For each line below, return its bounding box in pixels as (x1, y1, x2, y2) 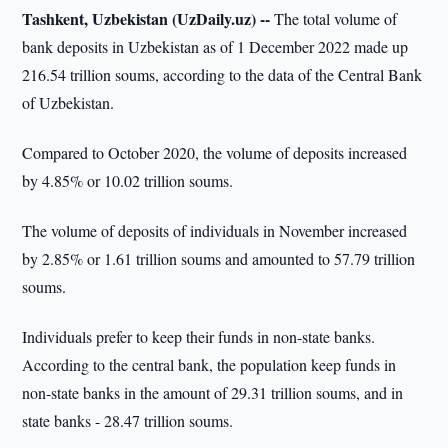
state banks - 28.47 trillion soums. (22, 410, 234, 431)
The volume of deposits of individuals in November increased (22, 220, 408, 241)
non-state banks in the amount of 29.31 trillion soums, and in (22, 382, 404, 403)
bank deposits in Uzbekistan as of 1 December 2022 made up (22, 36, 409, 57)
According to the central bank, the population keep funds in (22, 354, 397, 375)
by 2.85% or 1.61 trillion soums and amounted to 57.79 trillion (22, 248, 416, 269)
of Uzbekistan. (22, 92, 115, 113)
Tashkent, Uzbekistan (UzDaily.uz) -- (22, 7, 271, 30)
